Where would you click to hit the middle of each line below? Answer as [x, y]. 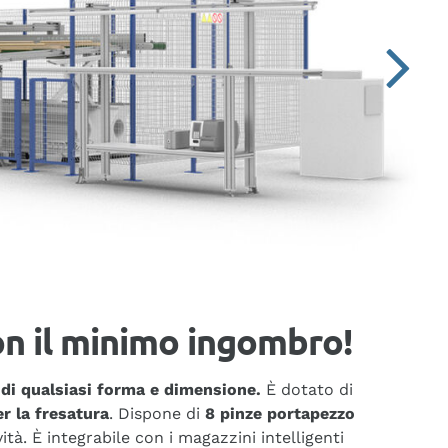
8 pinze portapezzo [277, 413]
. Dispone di [154, 413]
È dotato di [306, 389]
